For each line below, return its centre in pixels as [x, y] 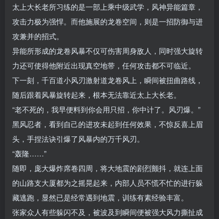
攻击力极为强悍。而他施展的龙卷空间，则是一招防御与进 [108, 22]
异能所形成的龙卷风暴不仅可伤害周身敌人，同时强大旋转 [108, 51]
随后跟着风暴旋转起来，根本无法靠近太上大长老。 [97, 95]
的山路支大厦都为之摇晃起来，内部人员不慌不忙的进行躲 [108, 183]
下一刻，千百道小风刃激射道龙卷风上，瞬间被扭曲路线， [108, 80]
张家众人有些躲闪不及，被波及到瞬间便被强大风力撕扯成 [108, 212]
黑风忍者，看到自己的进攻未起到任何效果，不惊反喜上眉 [108, 124]
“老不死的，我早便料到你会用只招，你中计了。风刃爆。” [106, 109]
